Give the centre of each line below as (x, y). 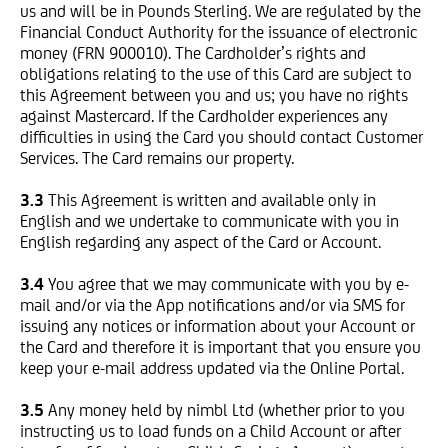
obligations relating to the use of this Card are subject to (216, 74)
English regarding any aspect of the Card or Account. (200, 242)
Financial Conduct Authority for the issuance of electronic (218, 32)
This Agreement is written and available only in (212, 200)
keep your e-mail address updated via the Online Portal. (212, 368)
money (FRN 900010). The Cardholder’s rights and (193, 53)
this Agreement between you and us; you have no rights (214, 95)
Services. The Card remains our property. (157, 158)
